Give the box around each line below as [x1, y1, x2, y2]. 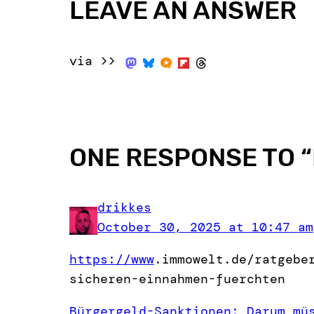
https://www [69, 251, 154, 268]
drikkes [97, 199, 151, 217]
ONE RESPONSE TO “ [69, 142, 312, 173]
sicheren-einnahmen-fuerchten [69, 271, 285, 288]
